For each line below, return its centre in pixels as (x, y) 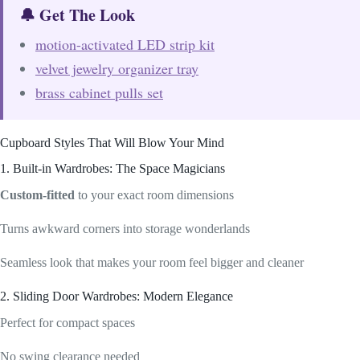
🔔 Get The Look (77, 14)
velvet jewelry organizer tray (117, 68)
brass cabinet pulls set (99, 92)
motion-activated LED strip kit (125, 44)
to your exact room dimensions (154, 195)
